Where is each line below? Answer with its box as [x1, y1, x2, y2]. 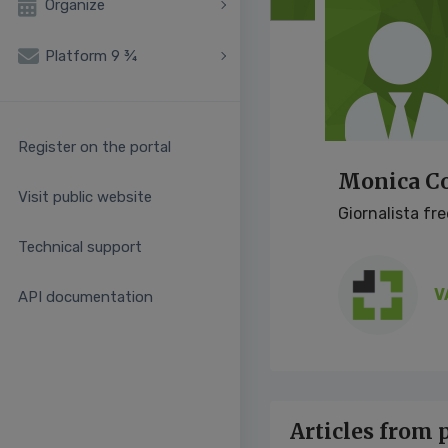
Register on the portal [18, 138, 171, 157]
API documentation [18, 288, 153, 307]
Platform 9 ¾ [45, 46, 137, 65]
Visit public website [18, 188, 152, 207]
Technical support [18, 238, 142, 257]
